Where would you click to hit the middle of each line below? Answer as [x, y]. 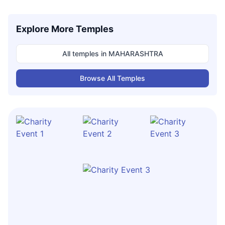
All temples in [85, 53]
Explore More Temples [65, 29]
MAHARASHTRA [136, 53]
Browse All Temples [113, 78]
